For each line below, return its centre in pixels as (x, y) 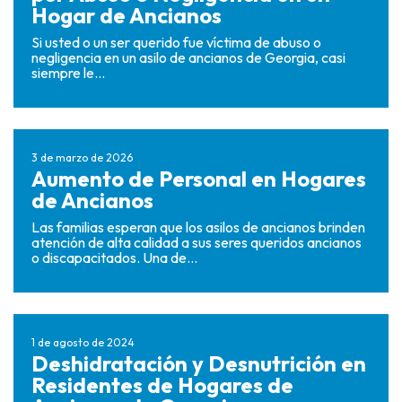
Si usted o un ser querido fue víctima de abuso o (176, 42)
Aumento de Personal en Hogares (199, 179)
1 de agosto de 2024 (83, 342)
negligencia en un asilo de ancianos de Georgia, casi (188, 57)
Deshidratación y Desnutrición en (199, 363)
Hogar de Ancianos (127, 15)
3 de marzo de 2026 (82, 157)
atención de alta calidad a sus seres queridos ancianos (197, 242)
